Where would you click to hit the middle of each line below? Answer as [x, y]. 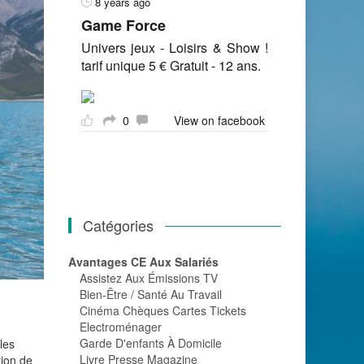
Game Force [123, 25]
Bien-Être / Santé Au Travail [150, 294]
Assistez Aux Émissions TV [148, 278]
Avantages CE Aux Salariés [143, 262]
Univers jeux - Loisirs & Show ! [174, 48]
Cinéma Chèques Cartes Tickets [162, 310]
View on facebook [219, 120]
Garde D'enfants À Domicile [150, 343]
